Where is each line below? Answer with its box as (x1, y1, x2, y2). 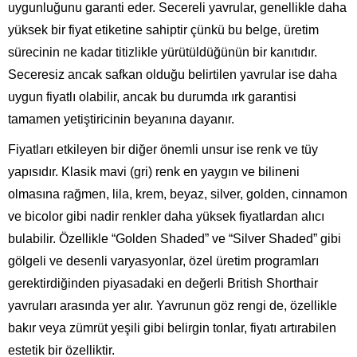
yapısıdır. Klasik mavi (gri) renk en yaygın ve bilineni (8, 164, 300, 178)
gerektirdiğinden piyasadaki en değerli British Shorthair (8, 276, 318, 290)
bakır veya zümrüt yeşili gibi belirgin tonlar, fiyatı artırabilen (8, 320, 336, 335)
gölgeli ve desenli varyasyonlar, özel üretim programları (8, 253, 319, 268)
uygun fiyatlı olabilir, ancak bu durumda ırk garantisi (8, 89, 296, 104)
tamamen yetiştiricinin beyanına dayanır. (8, 112, 234, 126)
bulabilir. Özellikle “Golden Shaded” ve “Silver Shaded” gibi (8, 231, 341, 245)
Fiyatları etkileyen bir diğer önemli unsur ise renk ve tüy (8, 142, 318, 156)
